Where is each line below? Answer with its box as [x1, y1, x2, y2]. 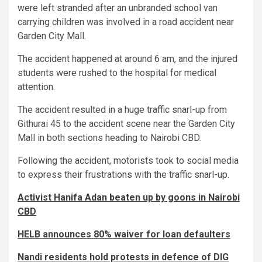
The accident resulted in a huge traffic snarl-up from [18, 104, 227, 116]
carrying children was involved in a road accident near [18, 16, 234, 28]
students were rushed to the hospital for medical [18, 67, 216, 79]
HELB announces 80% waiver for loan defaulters [18, 229, 230, 240]
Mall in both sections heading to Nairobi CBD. [18, 132, 201, 144]
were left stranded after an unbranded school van [18, 2, 218, 14]
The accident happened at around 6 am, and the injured [18, 53, 237, 65]
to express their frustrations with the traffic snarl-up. [18, 169, 229, 181]
